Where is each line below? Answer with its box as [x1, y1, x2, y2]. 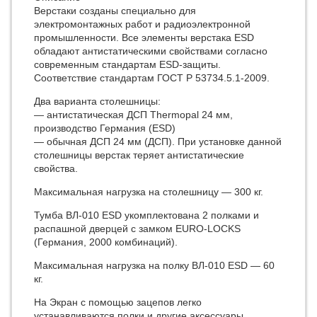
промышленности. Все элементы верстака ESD [34, 32, 254, 43]
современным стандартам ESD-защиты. [34, 59, 221, 70]
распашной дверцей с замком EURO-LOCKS [34, 223, 241, 234]
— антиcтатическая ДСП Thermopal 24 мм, [34, 109, 233, 120]
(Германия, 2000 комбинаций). [34, 236, 178, 248]
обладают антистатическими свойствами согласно [34, 45, 267, 57]
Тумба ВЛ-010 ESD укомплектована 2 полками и [34, 209, 259, 221]
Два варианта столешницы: [34, 96, 163, 107]
